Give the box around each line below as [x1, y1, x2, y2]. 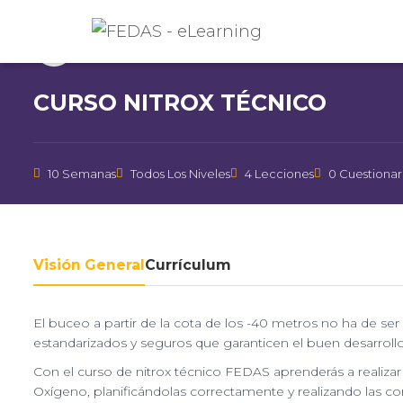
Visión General [33, 256, 145, 273]
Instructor [82, 31, 129, 44]
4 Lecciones [245, 166, 314, 181]
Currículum [145, 256, 231, 273]
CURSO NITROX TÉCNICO [33, 89, 327, 116]
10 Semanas [48, 166, 116, 181]
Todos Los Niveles [130, 166, 230, 181]
